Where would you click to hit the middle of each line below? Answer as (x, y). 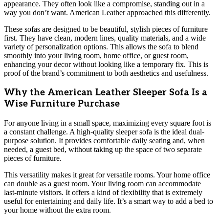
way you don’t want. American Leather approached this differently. (107, 13)
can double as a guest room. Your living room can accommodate (102, 183)
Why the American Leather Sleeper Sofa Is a (106, 92)
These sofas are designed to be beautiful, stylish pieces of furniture (106, 29)
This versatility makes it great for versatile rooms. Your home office (107, 175)
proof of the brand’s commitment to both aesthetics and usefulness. (106, 73)
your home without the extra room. (57, 210)
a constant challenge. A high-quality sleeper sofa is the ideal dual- (104, 131)
